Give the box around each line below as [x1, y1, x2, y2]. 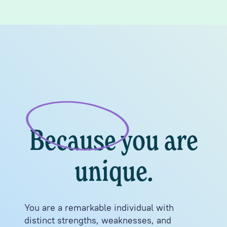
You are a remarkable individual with [24, 202, 174, 214]
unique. [74, 159, 153, 188]
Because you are [29, 128, 198, 157]
